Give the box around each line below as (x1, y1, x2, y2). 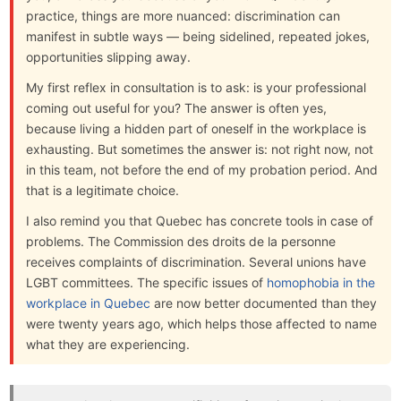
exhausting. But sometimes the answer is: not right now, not (26, 141, 374, 157)
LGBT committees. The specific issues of (26, 275, 268, 291)
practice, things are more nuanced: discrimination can (26, 7, 341, 23)
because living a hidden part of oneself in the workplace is (26, 120, 367, 136)
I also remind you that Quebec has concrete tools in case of (26, 213, 374, 229)
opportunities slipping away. (26, 48, 192, 64)
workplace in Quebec (26, 295, 151, 311)
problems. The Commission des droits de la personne (26, 234, 337, 250)
